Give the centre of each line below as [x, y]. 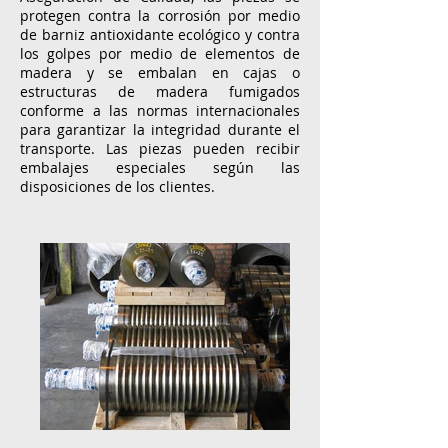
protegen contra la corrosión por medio [160, 15]
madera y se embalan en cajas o [160, 72]
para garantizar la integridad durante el [160, 129]
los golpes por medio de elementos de [160, 53]
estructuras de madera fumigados [160, 91]
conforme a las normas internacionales [160, 110]
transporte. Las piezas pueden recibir [160, 148]
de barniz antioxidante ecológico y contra [160, 34]
